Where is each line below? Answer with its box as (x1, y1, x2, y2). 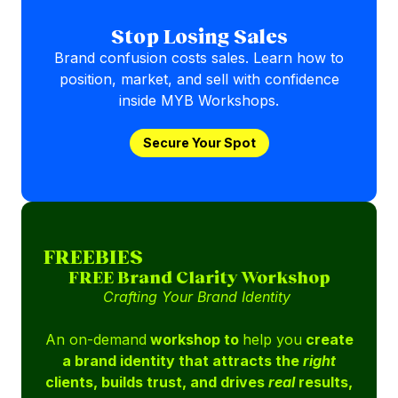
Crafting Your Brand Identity (103, 288, 295, 306)
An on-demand (44, 330, 147, 349)
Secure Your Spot (142, 135, 256, 151)
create (301, 330, 354, 349)
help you (242, 330, 302, 349)
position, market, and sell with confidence (59, 70, 339, 89)
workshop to (146, 330, 243, 349)
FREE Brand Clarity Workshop (68, 267, 330, 288)
